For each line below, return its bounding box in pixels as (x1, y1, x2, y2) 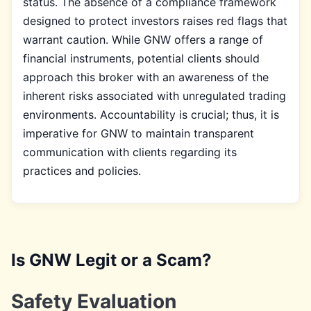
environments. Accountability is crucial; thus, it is (23, 107, 279, 121)
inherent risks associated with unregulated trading (23, 88, 286, 103)
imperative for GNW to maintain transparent (23, 126, 254, 140)
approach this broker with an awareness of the (23, 69, 269, 84)
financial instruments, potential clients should (23, 51, 260, 65)
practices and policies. (23, 163, 141, 178)
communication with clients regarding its (23, 144, 237, 159)
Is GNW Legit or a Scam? (11, 249, 212, 270)
